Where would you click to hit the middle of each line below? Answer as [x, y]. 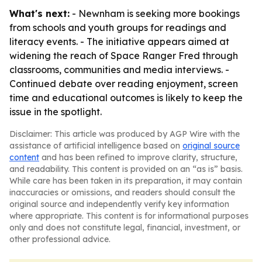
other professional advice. [60, 239]
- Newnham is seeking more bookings [155, 13]
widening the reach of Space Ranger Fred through [124, 56]
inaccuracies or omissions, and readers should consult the [122, 192]
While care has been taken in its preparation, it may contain [126, 181]
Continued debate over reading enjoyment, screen [124, 84]
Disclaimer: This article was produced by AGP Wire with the [125, 134]
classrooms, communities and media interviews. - [119, 70]
